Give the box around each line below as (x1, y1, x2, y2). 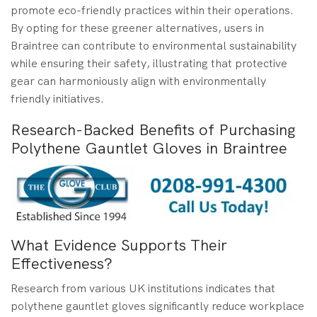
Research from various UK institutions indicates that (11, 281, 275, 296)
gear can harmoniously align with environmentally (11, 74, 266, 89)
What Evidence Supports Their (11, 235, 227, 256)
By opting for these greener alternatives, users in (11, 21, 264, 36)
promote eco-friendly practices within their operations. (11, 3, 294, 18)
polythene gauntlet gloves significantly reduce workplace (11, 299, 304, 314)
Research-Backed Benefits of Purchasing (11, 119, 296, 140)
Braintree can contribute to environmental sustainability (11, 38, 296, 54)
